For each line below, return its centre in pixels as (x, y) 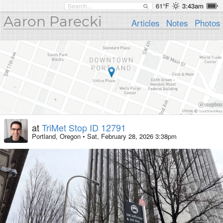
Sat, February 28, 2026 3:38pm (132, 136)
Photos (207, 23)
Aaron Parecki (53, 21)
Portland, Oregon (56, 136)
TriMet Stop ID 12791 (84, 128)
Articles (146, 23)
